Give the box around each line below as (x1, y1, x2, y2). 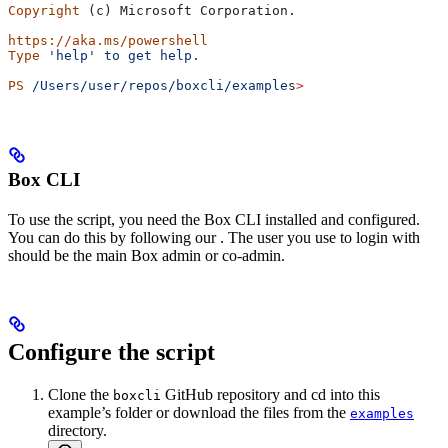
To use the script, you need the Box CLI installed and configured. (8, 211, 420, 229)
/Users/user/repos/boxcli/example (24, 77, 288, 93)
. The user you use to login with (220, 229, 420, 247)
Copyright (8, 2, 80, 18)
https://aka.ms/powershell (8, 32, 208, 48)
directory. (48, 422, 107, 440)
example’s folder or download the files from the (48, 404, 350, 422)
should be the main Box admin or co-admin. (8, 247, 285, 265)
